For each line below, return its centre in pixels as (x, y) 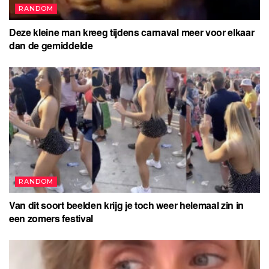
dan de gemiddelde (51, 45)
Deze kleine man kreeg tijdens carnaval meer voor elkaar (132, 32)
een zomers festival (51, 218)
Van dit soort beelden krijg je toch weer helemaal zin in (127, 205)
